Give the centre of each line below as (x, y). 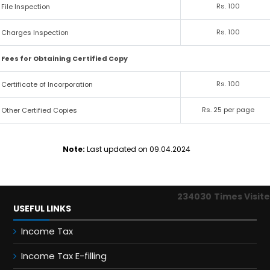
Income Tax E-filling (64, 256)
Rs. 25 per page (228, 110)
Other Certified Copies (39, 110)
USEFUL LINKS (42, 209)
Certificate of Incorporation (47, 84)
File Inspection (26, 7)
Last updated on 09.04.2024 (139, 149)
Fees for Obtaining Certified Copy (65, 58)
